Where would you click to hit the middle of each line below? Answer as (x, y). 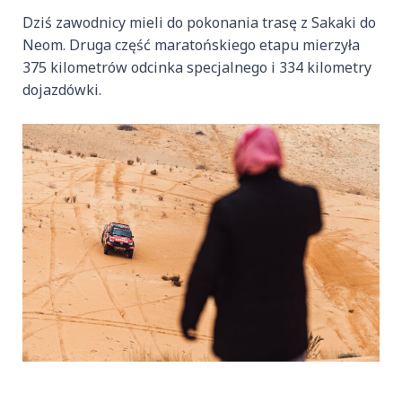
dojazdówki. (62, 90)
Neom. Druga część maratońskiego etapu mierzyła (191, 45)
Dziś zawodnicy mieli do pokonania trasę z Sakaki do (199, 23)
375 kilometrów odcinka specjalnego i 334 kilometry (197, 68)
